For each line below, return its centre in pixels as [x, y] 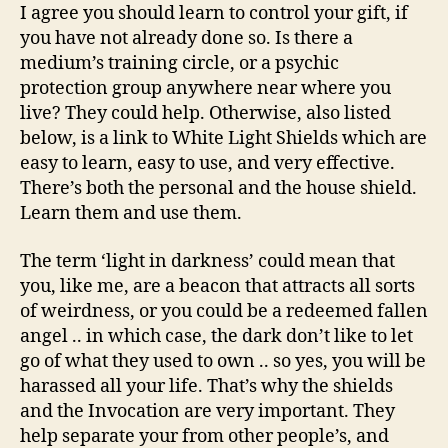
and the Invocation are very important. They [207, 411]
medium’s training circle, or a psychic [179, 64]
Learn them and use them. [131, 214]
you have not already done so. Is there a [186, 39]
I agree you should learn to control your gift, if [214, 14]
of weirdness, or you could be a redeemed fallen [224, 311]
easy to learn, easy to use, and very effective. [207, 164]
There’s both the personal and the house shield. [218, 189]
